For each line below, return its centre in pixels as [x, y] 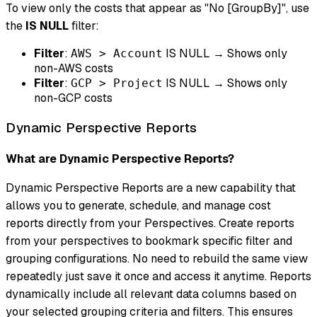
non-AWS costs [74, 69]
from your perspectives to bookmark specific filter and [149, 241]
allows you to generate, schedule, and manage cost [138, 205]
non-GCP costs [73, 98]
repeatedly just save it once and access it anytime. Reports [158, 276]
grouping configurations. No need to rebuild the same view [157, 258]
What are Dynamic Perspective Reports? [120, 158]
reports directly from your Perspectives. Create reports [150, 223]
